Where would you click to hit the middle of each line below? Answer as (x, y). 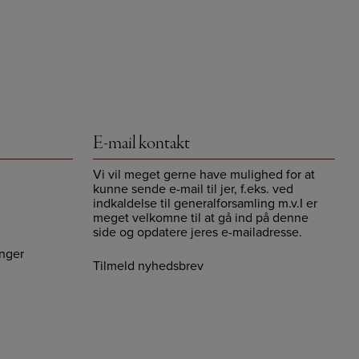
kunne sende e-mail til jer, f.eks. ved (194, 189)
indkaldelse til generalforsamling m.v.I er (206, 204)
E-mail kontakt (141, 144)
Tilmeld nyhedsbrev (149, 266)
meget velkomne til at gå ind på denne (201, 218)
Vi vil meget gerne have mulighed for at (204, 175)
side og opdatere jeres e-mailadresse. (198, 232)
